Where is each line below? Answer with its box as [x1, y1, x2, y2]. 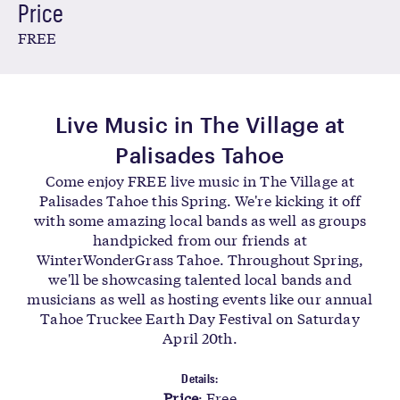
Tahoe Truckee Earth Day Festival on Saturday [40, 307, 360, 328]
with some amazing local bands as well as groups [34, 209, 366, 229]
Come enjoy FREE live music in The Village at [45, 170, 355, 190]
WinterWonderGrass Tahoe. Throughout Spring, [36, 248, 364, 269]
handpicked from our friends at [93, 229, 307, 249]
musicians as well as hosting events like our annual [27, 287, 373, 308]
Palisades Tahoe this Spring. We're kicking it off [38, 189, 362, 210]
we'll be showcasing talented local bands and [48, 268, 352, 288]
